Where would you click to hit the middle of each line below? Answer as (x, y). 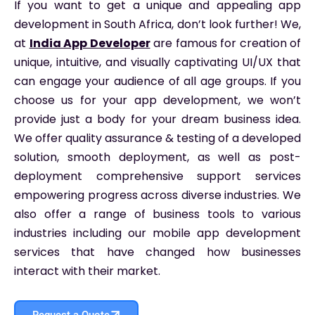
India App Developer (90, 43)
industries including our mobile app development (157, 233)
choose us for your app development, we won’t (157, 100)
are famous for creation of (225, 43)
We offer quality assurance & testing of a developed (157, 138)
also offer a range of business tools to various (157, 214)
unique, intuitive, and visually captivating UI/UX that (157, 62)
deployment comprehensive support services (157, 176)
